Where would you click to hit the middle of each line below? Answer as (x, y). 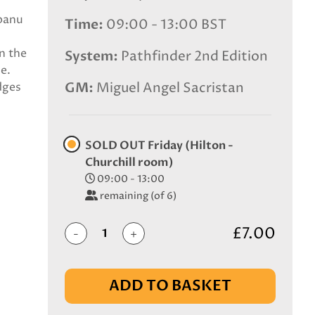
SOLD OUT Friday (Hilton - (159, 146)
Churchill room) (129, 162)
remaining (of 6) (138, 196)
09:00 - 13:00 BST (166, 25)
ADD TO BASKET (170, 286)
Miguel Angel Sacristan (170, 88)
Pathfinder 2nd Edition (194, 57)
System (89, 56)
